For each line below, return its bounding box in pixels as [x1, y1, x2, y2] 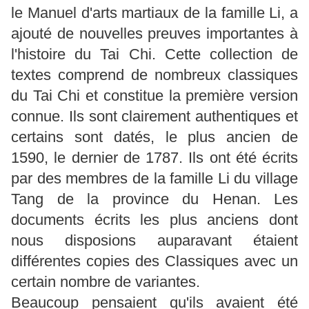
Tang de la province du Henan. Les [11, 190, 298, 208]
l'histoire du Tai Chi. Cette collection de [11, 45, 298, 63]
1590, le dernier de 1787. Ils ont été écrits [11, 148, 298, 166]
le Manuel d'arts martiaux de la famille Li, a [11, 3, 298, 21]
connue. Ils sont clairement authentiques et [11, 107, 298, 125]
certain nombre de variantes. [11, 272, 200, 290]
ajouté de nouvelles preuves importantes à [11, 24, 298, 42]
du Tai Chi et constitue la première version [11, 86, 298, 104]
